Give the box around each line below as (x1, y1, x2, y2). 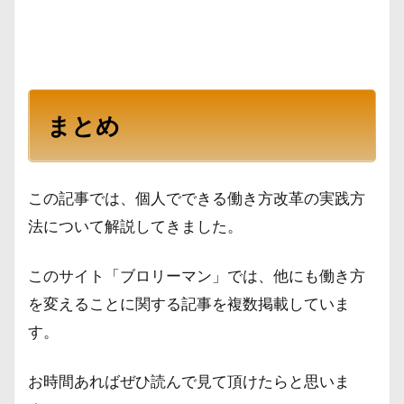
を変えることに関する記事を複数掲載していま (28, 294, 350, 313)
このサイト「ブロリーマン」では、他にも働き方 (28, 266, 365, 285)
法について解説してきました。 (28, 216, 243, 235)
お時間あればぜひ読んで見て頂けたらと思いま (28, 372, 350, 390)
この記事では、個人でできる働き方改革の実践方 (28, 188, 365, 207)
